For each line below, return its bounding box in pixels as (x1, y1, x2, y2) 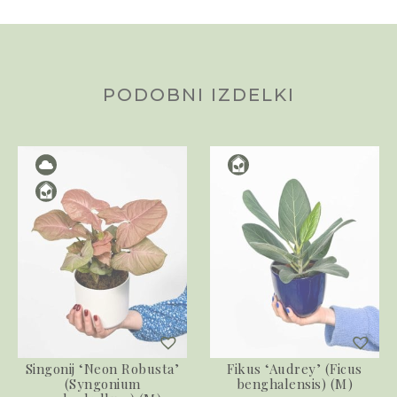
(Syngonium (64, 375, 141, 393)
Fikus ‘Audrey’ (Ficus (227, 360, 362, 378)
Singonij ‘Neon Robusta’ (25, 360, 180, 378)
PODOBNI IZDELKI (102, 84, 295, 106)
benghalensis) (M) (236, 375, 354, 393)
